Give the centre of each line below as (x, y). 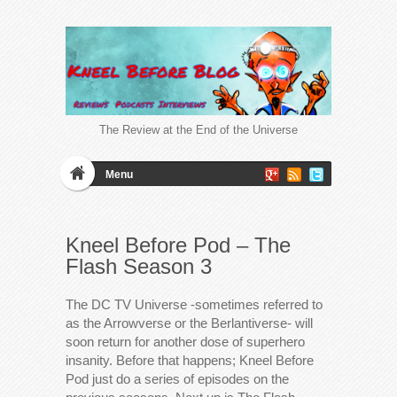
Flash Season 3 (139, 266)
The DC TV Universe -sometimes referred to (194, 304)
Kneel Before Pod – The (178, 245)
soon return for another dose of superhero (185, 341)
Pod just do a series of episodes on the (177, 378)
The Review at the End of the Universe (198, 129)
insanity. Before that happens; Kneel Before (190, 360)
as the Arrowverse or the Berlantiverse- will (189, 323)
